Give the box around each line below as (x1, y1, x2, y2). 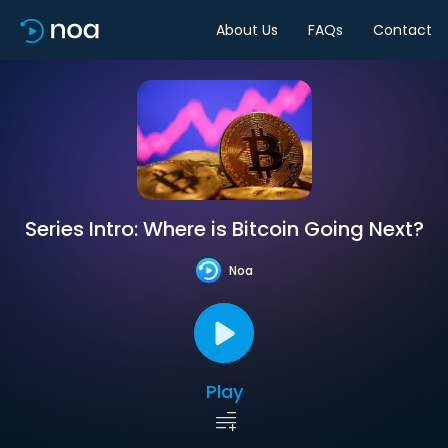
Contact (373, 19, 432, 40)
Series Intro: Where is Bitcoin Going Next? (24, 215, 424, 243)
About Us (216, 19, 278, 40)
